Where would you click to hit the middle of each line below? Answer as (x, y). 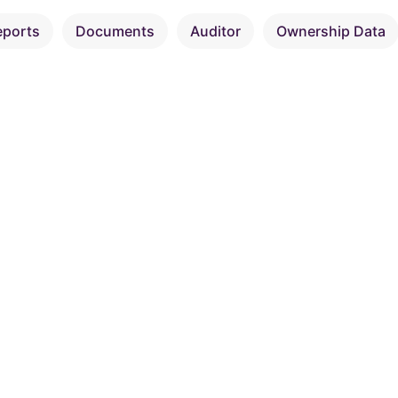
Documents (115, 31)
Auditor (215, 31)
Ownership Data (331, 31)
